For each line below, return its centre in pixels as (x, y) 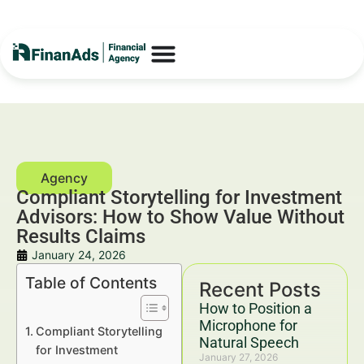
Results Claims (81, 236)
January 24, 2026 (79, 255)
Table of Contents (91, 283)
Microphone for (248, 325)
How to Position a (256, 308)
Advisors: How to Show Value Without (180, 217)
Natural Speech (249, 342)
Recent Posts (260, 290)
